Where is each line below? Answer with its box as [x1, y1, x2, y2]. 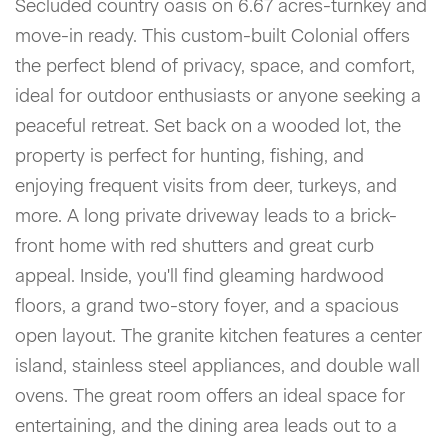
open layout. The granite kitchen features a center [15, 325, 422, 347]
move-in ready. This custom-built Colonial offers [15, 25, 410, 47]
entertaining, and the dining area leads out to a [15, 415, 397, 437]
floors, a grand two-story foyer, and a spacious [15, 295, 399, 317]
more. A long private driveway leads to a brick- [15, 205, 397, 227]
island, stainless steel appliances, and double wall [15, 355, 420, 377]
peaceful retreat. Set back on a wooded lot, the [15, 115, 401, 137]
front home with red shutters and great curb [15, 235, 374, 257]
